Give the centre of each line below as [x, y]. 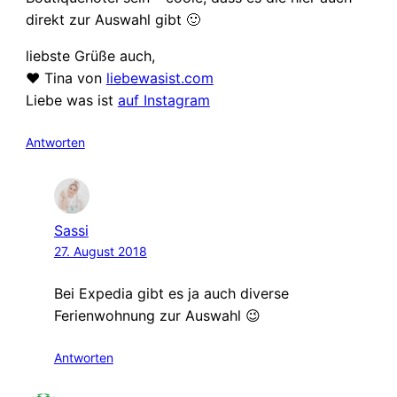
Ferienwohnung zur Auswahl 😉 [157, 315]
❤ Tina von [66, 78]
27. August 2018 [100, 251]
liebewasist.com [160, 78]
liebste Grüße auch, [90, 56]
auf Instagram [163, 101]
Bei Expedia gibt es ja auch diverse [171, 293]
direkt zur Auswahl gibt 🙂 [113, 20]
